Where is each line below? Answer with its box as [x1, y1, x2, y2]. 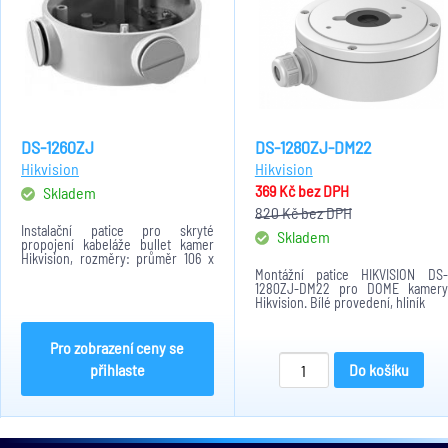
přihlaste [89, 360, 145, 379]
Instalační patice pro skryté [21, 222, 214, 239]
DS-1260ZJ [21, 136, 94, 158]
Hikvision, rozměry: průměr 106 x [21, 250, 214, 267]
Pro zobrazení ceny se [50, 338, 185, 357]
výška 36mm [21, 264, 86, 281]
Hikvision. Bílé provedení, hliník [254, 294, 425, 311]
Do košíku [348, 360, 409, 379]
